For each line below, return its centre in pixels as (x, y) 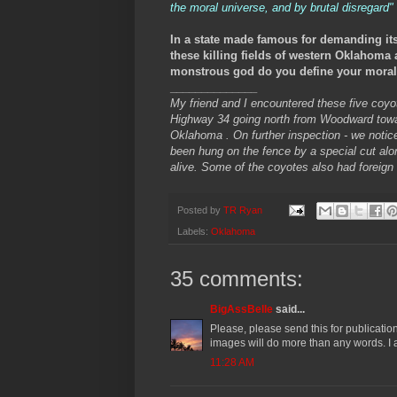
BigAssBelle (241, 310)
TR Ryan (243, 210)
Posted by (200, 210)
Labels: (194, 232)
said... (289, 310)
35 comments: (237, 279)
